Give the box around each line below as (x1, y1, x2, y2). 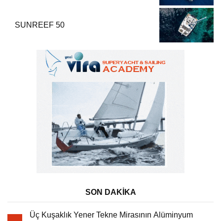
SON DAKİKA (85, 187, 136, 196)
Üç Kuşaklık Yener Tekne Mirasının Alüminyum (30, 210, 193, 219)
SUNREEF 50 (15, 20, 65, 29)
